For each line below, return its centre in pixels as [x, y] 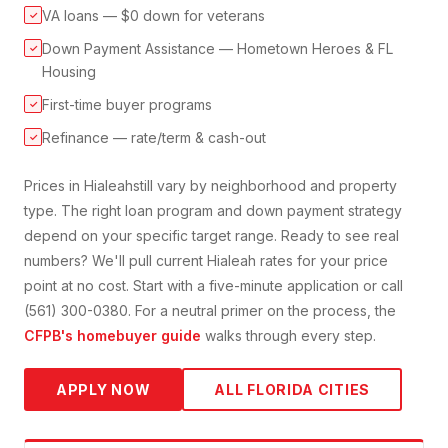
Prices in [54, 186]
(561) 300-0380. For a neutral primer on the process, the [210, 311]
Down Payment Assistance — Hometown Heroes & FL [217, 49]
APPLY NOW [103, 390]
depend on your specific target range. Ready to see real [211, 236]
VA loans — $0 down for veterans [153, 16]
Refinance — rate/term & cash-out [154, 138]
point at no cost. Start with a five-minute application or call [213, 286]
